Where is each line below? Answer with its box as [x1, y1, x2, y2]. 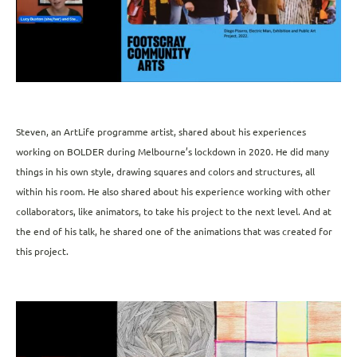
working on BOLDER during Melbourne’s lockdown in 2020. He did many [16, 147, 329, 158]
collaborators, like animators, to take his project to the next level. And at [16, 206, 331, 218]
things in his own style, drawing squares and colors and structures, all [16, 167, 315, 178]
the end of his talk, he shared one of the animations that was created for [16, 226, 332, 237]
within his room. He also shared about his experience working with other [16, 186, 331, 198]
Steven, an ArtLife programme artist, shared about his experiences [16, 127, 306, 138]
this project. [16, 246, 71, 257]
